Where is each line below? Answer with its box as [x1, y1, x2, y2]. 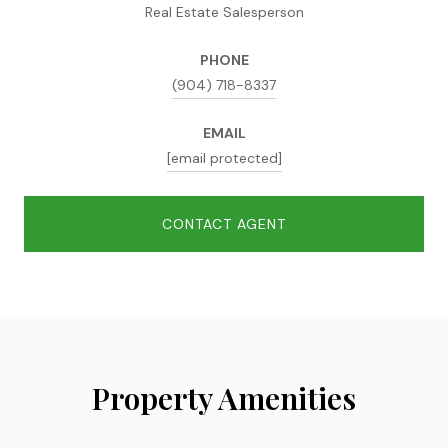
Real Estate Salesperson [144, 2, 304, 21]
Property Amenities [92, 377, 356, 418]
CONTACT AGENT [162, 214, 286, 233]
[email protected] [166, 148, 282, 167]
